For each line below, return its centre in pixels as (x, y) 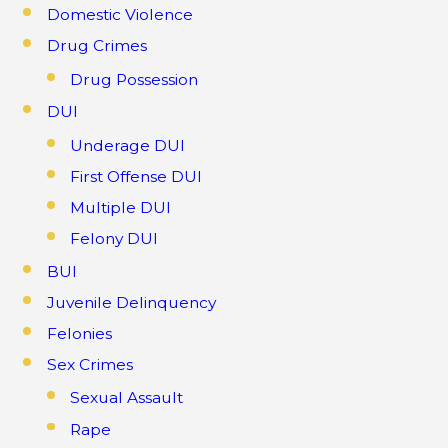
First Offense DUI (136, 176)
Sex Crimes (89, 364)
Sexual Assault (127, 398)
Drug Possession (134, 79)
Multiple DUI (121, 207)
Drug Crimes (96, 46)
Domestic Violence (119, 15)
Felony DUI (114, 239)
